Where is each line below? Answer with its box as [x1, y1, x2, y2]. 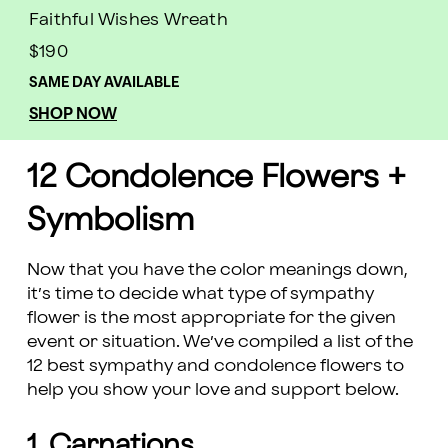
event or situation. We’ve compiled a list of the [26, 332, 413, 350]
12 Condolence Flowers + [26, 161, 406, 193]
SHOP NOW [29, 106, 117, 122]
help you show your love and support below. [26, 380, 399, 398]
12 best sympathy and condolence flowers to [26, 356, 404, 374]
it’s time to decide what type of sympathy [26, 284, 374, 302]
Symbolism [26, 204, 194, 236]
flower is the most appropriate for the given [26, 308, 396, 326]
